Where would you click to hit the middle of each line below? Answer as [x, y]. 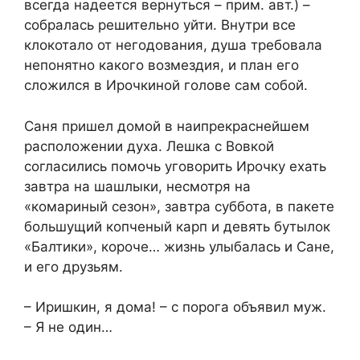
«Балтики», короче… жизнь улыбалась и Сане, [179, 246]
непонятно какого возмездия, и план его [162, 65]
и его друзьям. [74, 266]
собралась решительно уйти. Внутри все [160, 25]
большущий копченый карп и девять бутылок [177, 226]
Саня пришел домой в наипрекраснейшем [167, 126]
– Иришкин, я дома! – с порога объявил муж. [175, 307]
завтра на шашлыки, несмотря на [137, 186]
